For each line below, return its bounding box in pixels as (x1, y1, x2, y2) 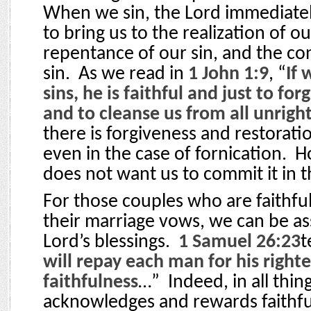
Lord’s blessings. (43, 233, 170, 252)
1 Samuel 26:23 (178, 233, 301, 252)
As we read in (78, 65, 188, 84)
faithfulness (43, 273, 138, 292)
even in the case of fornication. (43, 145, 287, 165)
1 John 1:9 (188, 65, 269, 84)
